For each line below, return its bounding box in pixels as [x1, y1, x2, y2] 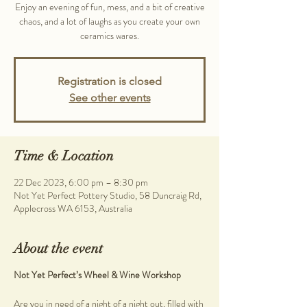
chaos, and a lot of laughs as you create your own [19, 14, 200, 29]
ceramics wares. [80, 29, 139, 43]
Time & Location [14, 147, 114, 165]
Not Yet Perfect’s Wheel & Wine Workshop [14, 268, 181, 282]
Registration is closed [58, 75, 162, 88]
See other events [69, 91, 151, 105]
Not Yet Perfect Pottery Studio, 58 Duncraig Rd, [14, 188, 201, 203]
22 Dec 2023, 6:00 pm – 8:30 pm [14, 175, 148, 190]
